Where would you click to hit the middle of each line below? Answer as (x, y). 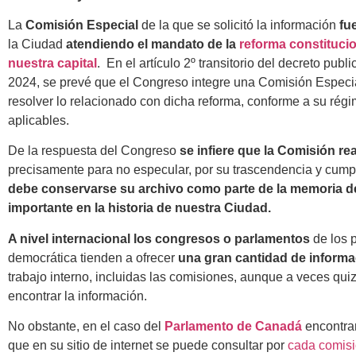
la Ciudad (37, 44)
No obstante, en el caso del (86, 327)
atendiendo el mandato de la (153, 44)
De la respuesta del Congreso (94, 151)
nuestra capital (52, 64)
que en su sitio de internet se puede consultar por (148, 346)
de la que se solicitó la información (239, 25)
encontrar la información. (77, 296)
